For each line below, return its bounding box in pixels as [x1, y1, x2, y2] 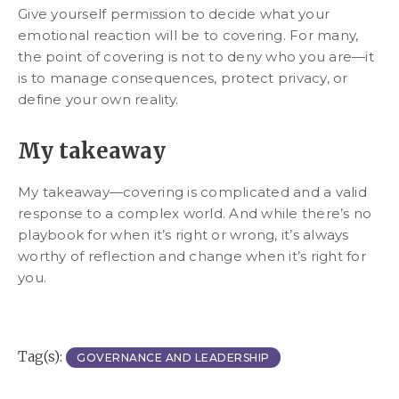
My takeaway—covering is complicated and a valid [18, 183, 367, 200]
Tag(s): [18, 346, 62, 365]
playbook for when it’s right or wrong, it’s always [18, 225, 349, 243]
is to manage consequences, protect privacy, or [18, 69, 348, 86]
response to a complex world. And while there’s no [18, 204, 372, 222]
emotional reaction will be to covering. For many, [18, 26, 359, 44]
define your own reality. [18, 90, 178, 108]
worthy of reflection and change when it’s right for [18, 247, 366, 265]
